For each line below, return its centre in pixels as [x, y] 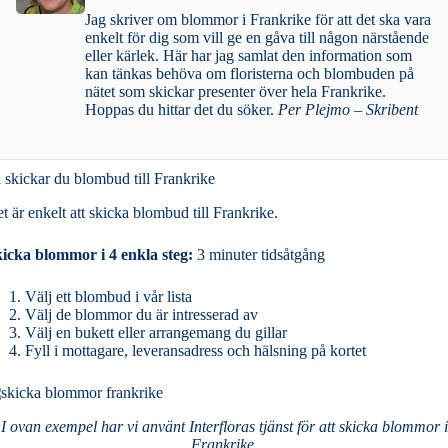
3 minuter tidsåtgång [259, 255]
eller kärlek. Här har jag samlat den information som [124, 56]
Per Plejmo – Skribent [348, 110]
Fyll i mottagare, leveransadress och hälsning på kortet [195, 351]
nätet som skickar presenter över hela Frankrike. [236, 92]
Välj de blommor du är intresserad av [141, 315]
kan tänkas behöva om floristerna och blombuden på [250, 74]
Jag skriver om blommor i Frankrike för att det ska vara [258, 20]
